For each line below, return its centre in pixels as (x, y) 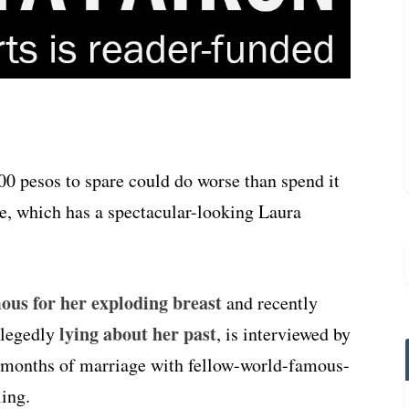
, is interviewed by (283, 334)
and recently (270, 303)
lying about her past (138, 334)
